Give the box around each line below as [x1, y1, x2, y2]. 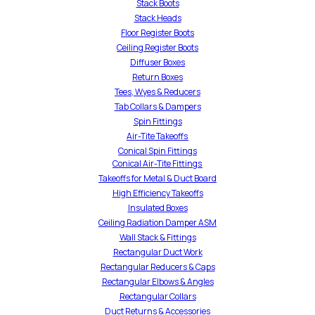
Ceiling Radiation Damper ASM [98, 216, 217, 229]
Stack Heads [134, 11, 181, 24]
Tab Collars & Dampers [114, 100, 201, 112]
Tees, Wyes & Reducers [115, 85, 200, 98]
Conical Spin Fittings [118, 144, 197, 157]
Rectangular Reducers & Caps [100, 260, 215, 273]
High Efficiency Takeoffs [112, 186, 203, 199]
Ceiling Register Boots [117, 41, 198, 53]
